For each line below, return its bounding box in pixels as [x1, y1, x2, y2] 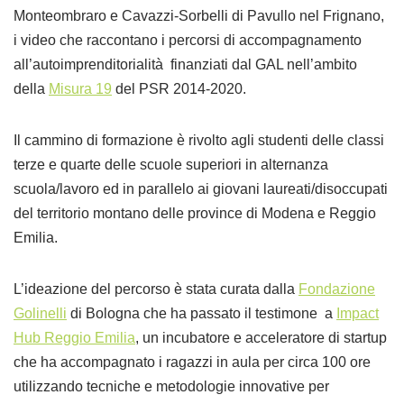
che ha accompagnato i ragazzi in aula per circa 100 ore [14, 354, 371, 370]
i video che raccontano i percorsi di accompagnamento [14, 32, 362, 48]
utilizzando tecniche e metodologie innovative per [14, 379, 333, 394]
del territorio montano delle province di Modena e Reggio [14, 206, 376, 221]
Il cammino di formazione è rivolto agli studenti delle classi [14, 133, 384, 148]
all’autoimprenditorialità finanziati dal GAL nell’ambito [14, 57, 357, 72]
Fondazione [298, 281, 375, 297]
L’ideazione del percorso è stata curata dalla [14, 281, 298, 297]
